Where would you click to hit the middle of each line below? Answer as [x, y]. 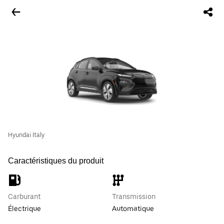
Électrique [24, 208]
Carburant [24, 196]
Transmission [134, 196]
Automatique [133, 208]
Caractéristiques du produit [56, 161]
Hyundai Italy [26, 135]
